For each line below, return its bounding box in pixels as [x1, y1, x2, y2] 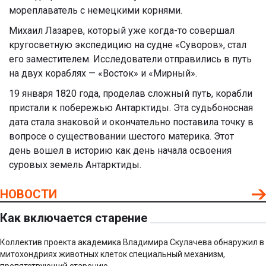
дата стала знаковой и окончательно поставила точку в [9, 116, 254, 128]
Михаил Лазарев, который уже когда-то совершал [9, 24, 235, 36]
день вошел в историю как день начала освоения [9, 144, 232, 156]
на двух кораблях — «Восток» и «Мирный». [9, 67, 197, 79]
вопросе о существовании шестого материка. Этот [9, 130, 234, 142]
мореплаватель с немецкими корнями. [9, 4, 182, 16]
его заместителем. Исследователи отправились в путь [9, 53, 252, 65]
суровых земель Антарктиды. [9, 159, 141, 170]
